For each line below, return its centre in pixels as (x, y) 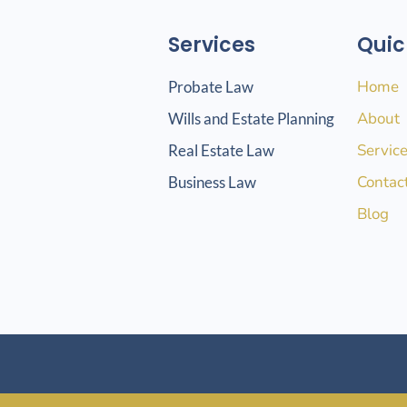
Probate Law (210, 86)
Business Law (212, 182)
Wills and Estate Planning (251, 118)
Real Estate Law (221, 150)
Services (211, 45)
